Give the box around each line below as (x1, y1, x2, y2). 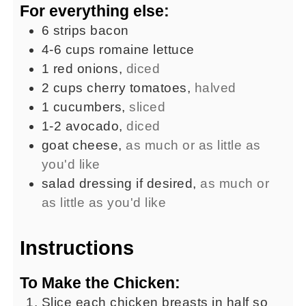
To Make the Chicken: (19, 273, 180, 292)
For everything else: (19, 1, 169, 20)
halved (194, 80, 236, 95)
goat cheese (41, 137, 119, 152)
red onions (53, 61, 119, 76)
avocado (65, 118, 120, 133)
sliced (129, 99, 166, 114)
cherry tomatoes (87, 80, 187, 95)
